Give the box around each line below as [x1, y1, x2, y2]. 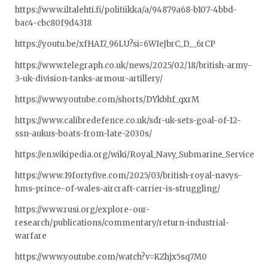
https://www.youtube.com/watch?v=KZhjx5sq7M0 [15, 252, 207, 263]
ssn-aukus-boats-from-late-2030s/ [15, 128, 152, 139]
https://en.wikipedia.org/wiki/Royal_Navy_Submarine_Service [15, 149, 254, 160]
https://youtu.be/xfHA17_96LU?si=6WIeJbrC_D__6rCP [15, 39, 215, 50]
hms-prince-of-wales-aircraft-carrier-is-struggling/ [15, 183, 220, 194]
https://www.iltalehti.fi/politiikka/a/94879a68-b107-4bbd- [15, 5, 237, 16]
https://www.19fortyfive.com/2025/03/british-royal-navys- [15, 170, 242, 181]
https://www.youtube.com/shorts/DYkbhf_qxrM [15, 94, 199, 105]
